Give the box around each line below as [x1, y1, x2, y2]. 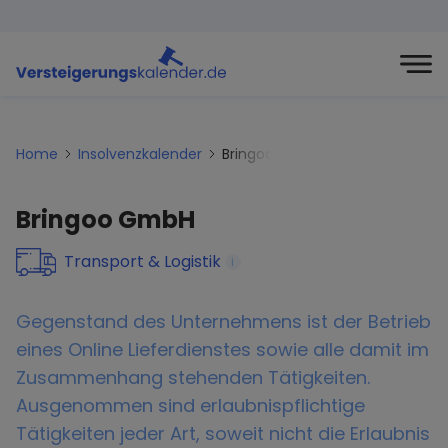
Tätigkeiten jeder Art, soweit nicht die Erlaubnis [16, 421, 430, 446]
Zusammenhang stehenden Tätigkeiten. [16, 365, 370, 390]
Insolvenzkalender [78, 144, 202, 164]
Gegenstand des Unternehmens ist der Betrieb [16, 309, 431, 334]
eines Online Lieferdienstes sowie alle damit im [16, 337, 429, 362]
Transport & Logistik [63, 250, 221, 273]
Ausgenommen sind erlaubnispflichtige [16, 393, 365, 418]
